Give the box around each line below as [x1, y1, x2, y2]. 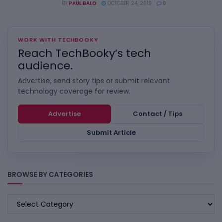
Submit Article [86, 128, 136, 137]
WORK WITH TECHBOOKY [18, 36, 98, 44]
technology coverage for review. [18, 86, 130, 96]
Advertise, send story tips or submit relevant [18, 76, 170, 86]
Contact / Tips [133, 109, 182, 118]
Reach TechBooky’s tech [18, 46, 151, 61]
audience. [18, 58, 73, 73]
